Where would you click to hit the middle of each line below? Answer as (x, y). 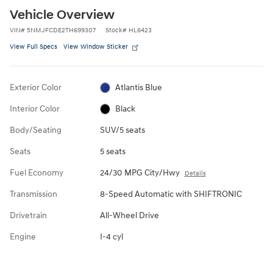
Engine (23, 236)
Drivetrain (28, 215)
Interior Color (35, 108)
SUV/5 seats (122, 130)
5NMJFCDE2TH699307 (61, 30)
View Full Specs (34, 46)
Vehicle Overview (62, 15)
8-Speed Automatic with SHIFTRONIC (171, 194)
